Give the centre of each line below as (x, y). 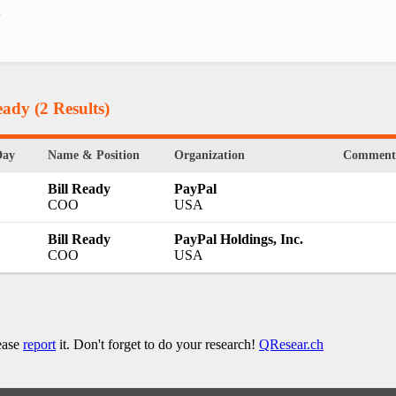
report (39, 345)
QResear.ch (291, 345)
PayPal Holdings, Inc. (239, 240)
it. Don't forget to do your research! (157, 345)
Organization (209, 156)
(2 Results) (70, 108)
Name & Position (94, 156)
